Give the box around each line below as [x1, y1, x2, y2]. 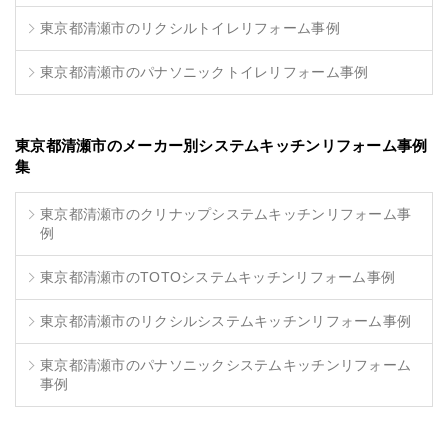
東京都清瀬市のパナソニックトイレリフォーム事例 [40, 63, 369, 80]
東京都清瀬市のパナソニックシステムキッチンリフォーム [40, 356, 412, 373]
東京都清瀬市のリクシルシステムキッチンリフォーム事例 [40, 312, 412, 329]
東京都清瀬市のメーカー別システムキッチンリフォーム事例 [15, 136, 428, 154]
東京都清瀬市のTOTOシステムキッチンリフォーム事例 [40, 268, 396, 285]
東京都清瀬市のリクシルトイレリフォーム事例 [40, 19, 340, 36]
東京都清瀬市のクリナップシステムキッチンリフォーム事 [40, 205, 412, 222]
